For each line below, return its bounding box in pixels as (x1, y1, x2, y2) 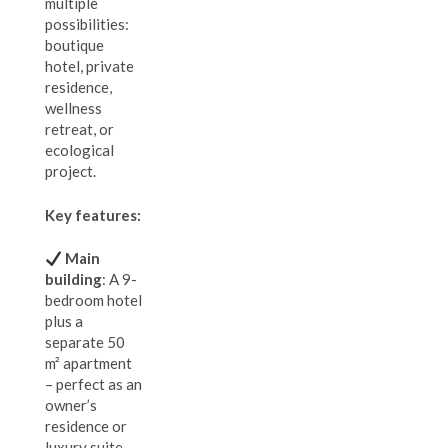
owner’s (45, 396, 97, 415)
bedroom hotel (45, 291, 142, 310)
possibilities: (45, 15, 129, 34)
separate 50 (45, 333, 125, 352)
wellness (45, 99, 102, 118)
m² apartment (45, 354, 132, 373)
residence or (45, 417, 127, 436)
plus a (45, 312, 83, 331)
